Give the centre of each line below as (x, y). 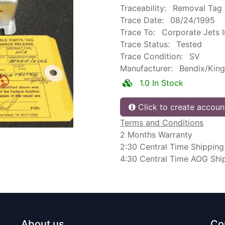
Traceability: (143, 8)
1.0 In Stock (168, 83)
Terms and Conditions (162, 123)
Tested (189, 44)
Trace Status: (145, 44)
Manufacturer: (146, 68)
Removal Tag (197, 8)
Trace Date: (142, 20)
